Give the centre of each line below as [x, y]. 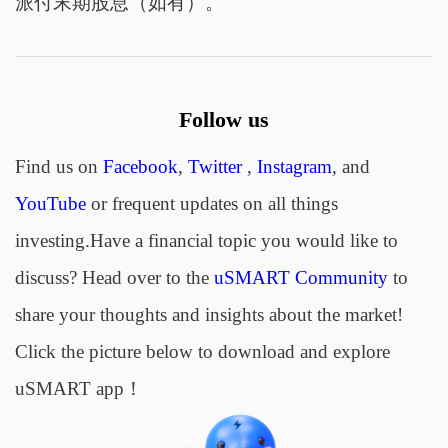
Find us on [58, 166]
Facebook [140, 166]
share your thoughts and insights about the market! [208, 314]
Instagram [294, 166]
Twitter [214, 166]
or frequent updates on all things [211, 203]
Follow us [224, 119]
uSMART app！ [78, 388]
